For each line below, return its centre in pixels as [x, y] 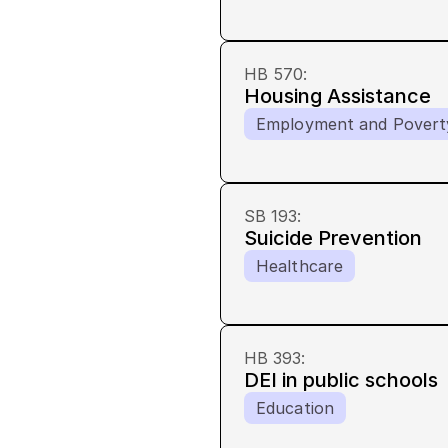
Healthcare [299, 266]
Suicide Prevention [333, 238]
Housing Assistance [337, 96]
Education [295, 408]
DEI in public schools [341, 380]
